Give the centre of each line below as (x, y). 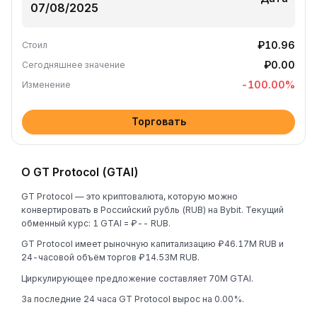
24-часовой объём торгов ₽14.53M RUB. (110, 257)
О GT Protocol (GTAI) (80, 172)
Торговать (158, 121)
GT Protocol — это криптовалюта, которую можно (129, 196)
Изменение (46, 85)
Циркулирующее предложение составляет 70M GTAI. (137, 278)
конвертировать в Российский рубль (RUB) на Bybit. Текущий (152, 209)
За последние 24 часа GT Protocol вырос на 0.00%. (133, 299)
